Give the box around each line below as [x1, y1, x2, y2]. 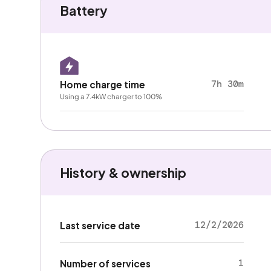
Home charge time [59, 78, 145, 90]
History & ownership [59, 164, 186, 181]
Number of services [59, 257, 151, 269]
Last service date [59, 220, 140, 232]
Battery [59, 2, 108, 19]
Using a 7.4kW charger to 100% [59, 91, 162, 101]
